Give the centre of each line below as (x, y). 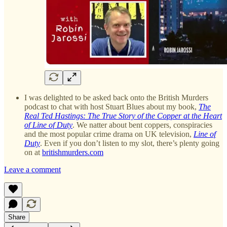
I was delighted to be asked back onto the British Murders (116, 97)
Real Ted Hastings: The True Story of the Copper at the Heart (123, 116)
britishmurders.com (73, 152)
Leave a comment (32, 169)
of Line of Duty (48, 125)
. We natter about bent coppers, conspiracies (142, 125)
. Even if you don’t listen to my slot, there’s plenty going (130, 143)
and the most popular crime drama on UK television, (109, 134)
